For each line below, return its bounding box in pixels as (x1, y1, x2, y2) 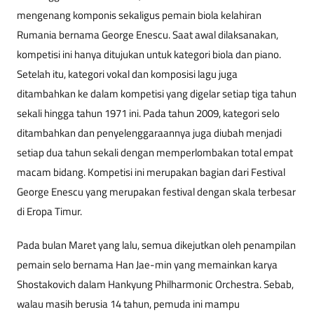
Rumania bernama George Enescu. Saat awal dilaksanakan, (17, 26, 278, 43)
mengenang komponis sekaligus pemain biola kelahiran (17, 6, 261, 23)
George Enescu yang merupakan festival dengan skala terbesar (17, 183, 296, 200)
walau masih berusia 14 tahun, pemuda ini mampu (17, 295, 240, 312)
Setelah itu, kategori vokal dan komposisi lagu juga (17, 65, 238, 82)
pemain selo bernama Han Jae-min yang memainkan (17, 256, 253, 273)
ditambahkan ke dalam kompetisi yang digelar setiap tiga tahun (17, 85, 296, 102)
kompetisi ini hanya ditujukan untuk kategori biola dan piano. (17, 46, 281, 62)
